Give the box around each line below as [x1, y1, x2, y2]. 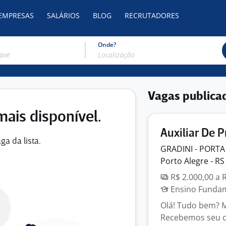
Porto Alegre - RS [160, 155, 224, 166]
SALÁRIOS [47, 11, 80, 20]
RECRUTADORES [125, 11, 179, 20]
